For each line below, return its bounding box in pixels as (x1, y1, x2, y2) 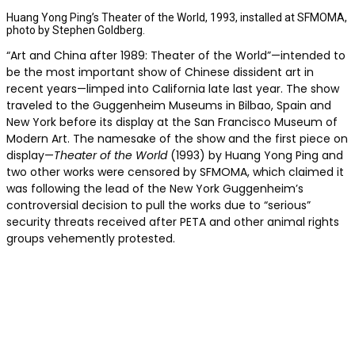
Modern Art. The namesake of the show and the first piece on (6, 131, 348, 147)
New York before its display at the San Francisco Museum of (6, 114, 338, 131)
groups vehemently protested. (6, 231, 175, 247)
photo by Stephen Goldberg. (6, 24, 145, 37)
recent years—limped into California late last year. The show (6, 81, 339, 97)
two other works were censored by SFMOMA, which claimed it (6, 164, 344, 181)
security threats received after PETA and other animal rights (6, 214, 339, 231)
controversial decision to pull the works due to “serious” (6, 197, 311, 214)
